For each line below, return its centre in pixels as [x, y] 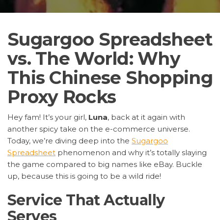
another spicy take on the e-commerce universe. [99, 129]
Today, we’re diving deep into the [69, 140]
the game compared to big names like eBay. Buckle [105, 164]
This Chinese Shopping [110, 77]
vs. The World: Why [94, 58]
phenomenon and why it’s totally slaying [131, 152]
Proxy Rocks [62, 96]
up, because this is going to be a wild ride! [84, 176]
